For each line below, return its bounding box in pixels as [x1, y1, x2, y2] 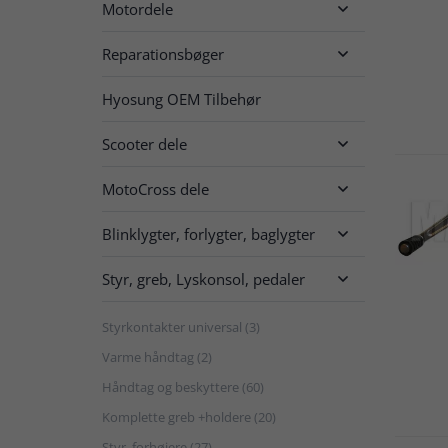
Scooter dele [102, 133, 187, 154]
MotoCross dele [102, 178, 209, 199]
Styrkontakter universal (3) [102, 317, 260, 336]
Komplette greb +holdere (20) [102, 407, 276, 426]
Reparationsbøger [102, 43, 224, 64]
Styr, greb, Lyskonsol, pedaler [102, 268, 305, 289]
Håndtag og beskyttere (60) [102, 377, 264, 396]
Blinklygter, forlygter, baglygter [102, 223, 315, 244]
